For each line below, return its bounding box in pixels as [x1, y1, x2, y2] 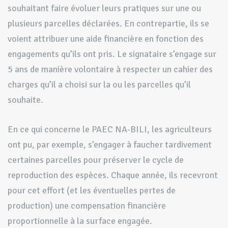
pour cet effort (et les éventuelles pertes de [8, 184, 176, 196]
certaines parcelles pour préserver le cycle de [8, 154, 184, 165]
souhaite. [8, 94, 43, 105]
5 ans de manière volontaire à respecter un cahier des [8, 63, 213, 75]
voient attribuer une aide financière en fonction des [8, 33, 204, 44]
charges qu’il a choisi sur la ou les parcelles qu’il [8, 78, 191, 90]
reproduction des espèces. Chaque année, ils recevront [8, 169, 218, 181]
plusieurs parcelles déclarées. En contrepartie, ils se [8, 17, 209, 29]
